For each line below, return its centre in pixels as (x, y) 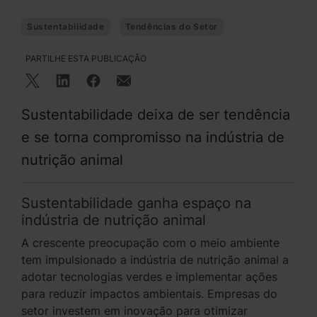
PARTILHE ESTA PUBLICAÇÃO (86, 58)
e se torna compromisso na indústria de (153, 137)
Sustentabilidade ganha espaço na (136, 203)
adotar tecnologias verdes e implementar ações (149, 277)
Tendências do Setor (172, 27)
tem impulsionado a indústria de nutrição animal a (155, 260)
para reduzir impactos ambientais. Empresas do (149, 294)
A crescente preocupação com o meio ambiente (150, 243)
